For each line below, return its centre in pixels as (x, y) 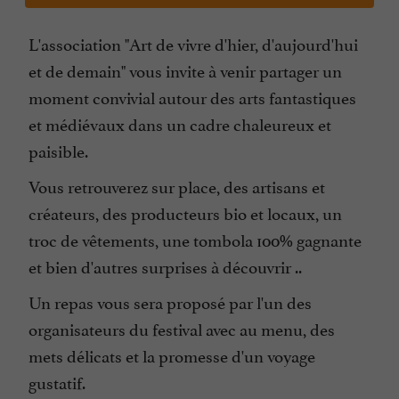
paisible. (58, 150)
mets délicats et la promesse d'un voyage (172, 355)
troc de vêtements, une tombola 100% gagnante (195, 239)
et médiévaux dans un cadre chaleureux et (180, 123)
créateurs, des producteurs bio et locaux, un (185, 212)
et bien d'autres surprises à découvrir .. (165, 266)
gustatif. (57, 382)
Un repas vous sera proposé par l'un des (170, 301)
